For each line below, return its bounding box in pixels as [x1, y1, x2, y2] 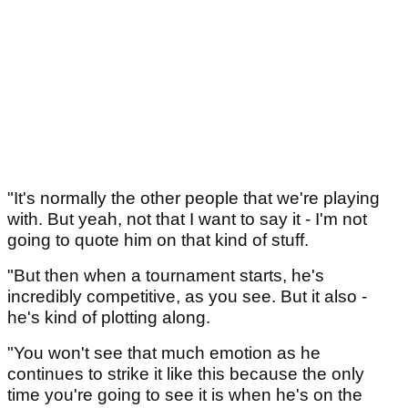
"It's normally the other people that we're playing [7, 189, 380, 209]
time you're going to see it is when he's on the [7, 385, 362, 405]
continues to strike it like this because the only [7, 364, 364, 384]
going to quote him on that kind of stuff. [7, 230, 309, 250]
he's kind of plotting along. [7, 308, 210, 328]
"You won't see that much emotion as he [7, 343, 321, 363]
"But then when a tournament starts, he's [7, 266, 324, 286]
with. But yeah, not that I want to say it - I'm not [7, 209, 367, 229]
